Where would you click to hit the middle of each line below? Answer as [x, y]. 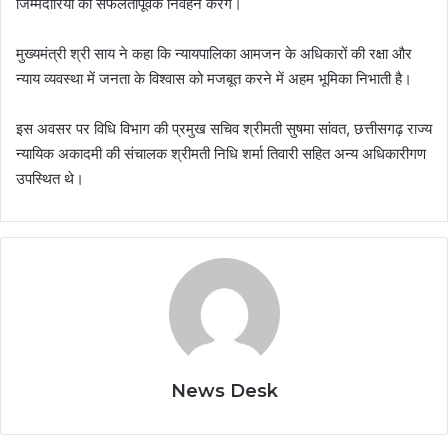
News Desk [224, 391]
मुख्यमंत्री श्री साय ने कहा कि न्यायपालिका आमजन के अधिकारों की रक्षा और [214, 54]
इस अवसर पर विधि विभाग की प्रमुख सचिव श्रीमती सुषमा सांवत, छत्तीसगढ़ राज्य [224, 129]
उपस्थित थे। [50, 179]
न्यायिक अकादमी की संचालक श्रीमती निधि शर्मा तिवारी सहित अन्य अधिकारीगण [221, 154]
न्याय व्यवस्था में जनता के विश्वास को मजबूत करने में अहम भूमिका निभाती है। [214, 79]
